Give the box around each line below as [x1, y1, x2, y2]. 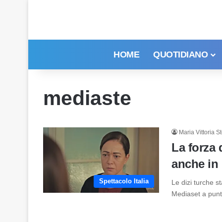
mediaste [43, 87, 131, 110]
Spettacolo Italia [99, 177, 149, 185]
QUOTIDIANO [153, 50, 208, 59]
